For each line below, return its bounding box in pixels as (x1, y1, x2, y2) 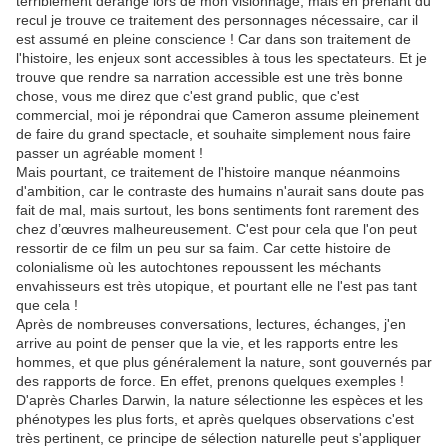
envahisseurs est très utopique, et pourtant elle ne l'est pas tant (16, 278, 417, 295)
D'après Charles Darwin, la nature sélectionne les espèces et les (16, 392, 423, 409)
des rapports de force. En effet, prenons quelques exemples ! (16, 373, 404, 390)
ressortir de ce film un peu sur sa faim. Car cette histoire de (16, 240, 391, 257)
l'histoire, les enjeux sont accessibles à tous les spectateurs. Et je (16, 50, 427, 67)
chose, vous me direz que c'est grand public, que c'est (16, 88, 359, 105)
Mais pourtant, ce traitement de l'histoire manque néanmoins (16, 164, 400, 181)
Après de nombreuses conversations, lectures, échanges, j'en (16, 316, 406, 333)
